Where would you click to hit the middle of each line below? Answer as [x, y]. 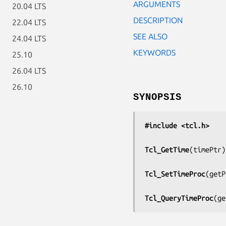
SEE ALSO [150, 36]
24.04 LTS [29, 38]
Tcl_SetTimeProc [175, 174]
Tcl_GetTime [167, 149]
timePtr [207, 149]
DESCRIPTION [158, 20]
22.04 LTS [29, 22]
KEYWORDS [154, 52]
